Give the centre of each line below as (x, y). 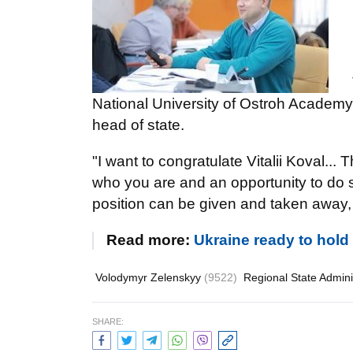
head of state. (138, 125)
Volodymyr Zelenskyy (150, 277)
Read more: (150, 240)
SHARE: (108, 321)
